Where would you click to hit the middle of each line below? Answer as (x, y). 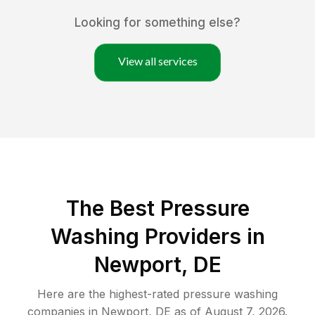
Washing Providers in (157, 237)
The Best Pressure (157, 208)
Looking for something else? (157, 23)
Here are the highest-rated (110, 294)
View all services (157, 61)
